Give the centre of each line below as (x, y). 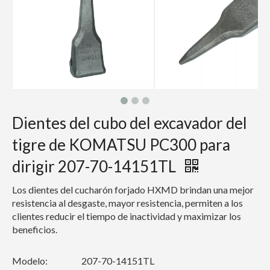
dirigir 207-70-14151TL (96, 166)
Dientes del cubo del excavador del (130, 123)
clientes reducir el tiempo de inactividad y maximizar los (127, 216)
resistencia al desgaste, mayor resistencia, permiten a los (127, 203)
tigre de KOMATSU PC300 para (121, 145)
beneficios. (35, 229)
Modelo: (30, 261)
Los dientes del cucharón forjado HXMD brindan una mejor (133, 190)
